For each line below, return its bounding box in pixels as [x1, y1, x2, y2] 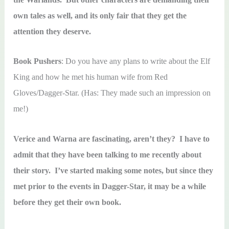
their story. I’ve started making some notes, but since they [13, 166, 214, 175]
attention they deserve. [13, 27, 91, 36]
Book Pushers [13, 57, 62, 66]
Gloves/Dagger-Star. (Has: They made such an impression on [13, 88, 211, 98]
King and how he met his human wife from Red [13, 73, 168, 82]
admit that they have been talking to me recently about [13, 150, 202, 159]
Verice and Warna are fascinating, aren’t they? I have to [13, 134, 210, 143]
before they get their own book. [13, 197, 122, 207]
